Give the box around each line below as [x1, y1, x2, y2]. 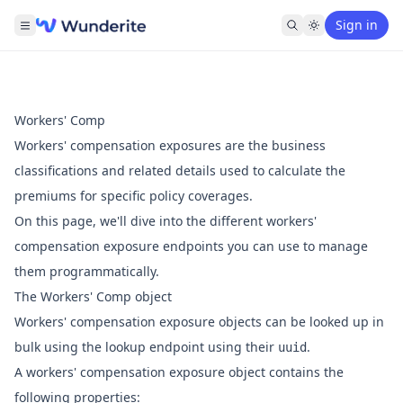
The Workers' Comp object [14, 288, 172, 305]
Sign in [336, 16, 378, 33]
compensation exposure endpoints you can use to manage [14, 237, 368, 255]
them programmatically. [14, 263, 159, 280]
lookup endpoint [105, 338, 204, 355]
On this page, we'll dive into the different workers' [14, 212, 317, 229]
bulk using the [14, 338, 105, 355]
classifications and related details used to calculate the [14, 162, 345, 179]
